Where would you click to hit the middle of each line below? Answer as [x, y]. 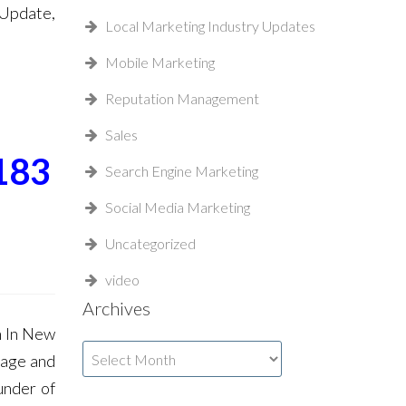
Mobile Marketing [160, 62]
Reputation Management [182, 98]
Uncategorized [150, 243]
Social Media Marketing [178, 207]
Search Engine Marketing [182, 171]
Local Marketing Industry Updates [210, 26]
